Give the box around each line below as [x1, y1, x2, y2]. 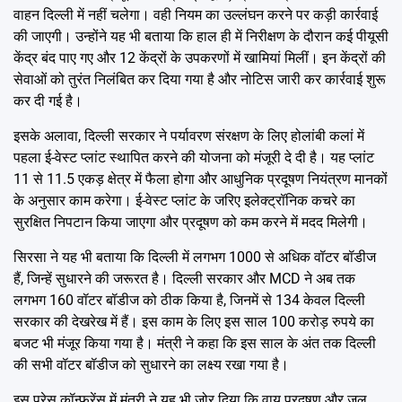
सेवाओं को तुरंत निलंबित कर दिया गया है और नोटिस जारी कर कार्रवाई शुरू [13, 70, 386, 88]
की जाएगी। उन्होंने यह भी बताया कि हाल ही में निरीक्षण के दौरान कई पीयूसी [13, 27, 389, 45]
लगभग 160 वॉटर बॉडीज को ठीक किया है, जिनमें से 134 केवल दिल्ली [13, 291, 365, 309]
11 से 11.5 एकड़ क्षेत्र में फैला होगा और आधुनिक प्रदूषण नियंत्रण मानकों [13, 170, 388, 188]
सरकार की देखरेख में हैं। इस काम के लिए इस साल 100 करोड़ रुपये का [13, 312, 374, 330]
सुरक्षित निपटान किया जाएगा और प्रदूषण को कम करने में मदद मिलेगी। [13, 213, 368, 231]
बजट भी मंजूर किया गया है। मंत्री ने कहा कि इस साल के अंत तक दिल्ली [13, 334, 376, 352]
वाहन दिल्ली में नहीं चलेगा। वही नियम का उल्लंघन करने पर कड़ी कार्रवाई [13, 5, 378, 23]
